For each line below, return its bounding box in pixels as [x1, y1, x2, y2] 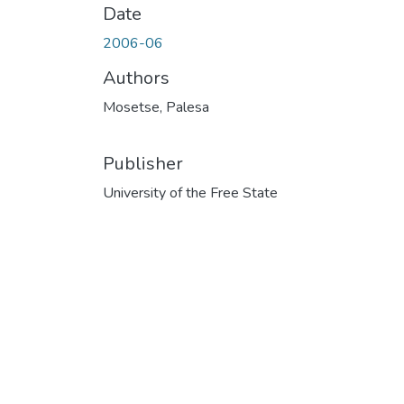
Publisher [103, 151, 183, 176]
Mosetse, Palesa [103, 96, 209, 117]
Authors [103, 65, 170, 90]
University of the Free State [103, 182, 278, 203]
